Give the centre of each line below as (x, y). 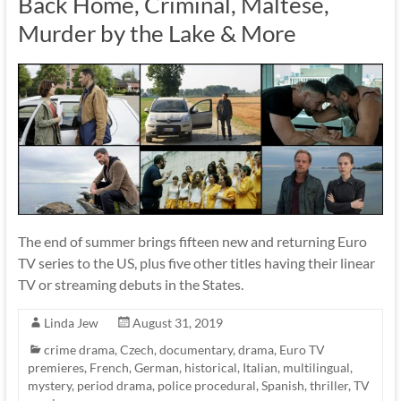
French (109, 368)
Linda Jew (71, 323)
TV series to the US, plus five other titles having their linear (196, 263)
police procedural (206, 386)
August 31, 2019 (177, 323)
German (156, 368)
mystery (49, 386)
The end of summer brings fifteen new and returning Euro (192, 242)
